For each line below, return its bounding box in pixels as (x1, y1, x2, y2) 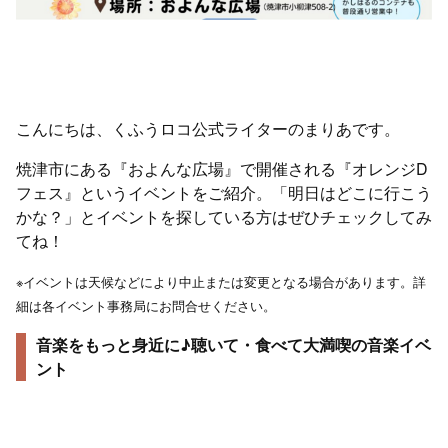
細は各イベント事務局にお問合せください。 (16, 296, 276, 316)
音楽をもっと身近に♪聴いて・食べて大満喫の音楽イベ (36, 333, 431, 357)
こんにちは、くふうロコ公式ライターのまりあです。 (16, 117, 400, 141)
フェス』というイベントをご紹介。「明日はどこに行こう (16, 181, 432, 205)
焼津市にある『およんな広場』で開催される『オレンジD (16, 157, 428, 181)
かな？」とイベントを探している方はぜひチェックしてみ (16, 205, 432, 229)
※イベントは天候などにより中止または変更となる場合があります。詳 (16, 272, 426, 292)
